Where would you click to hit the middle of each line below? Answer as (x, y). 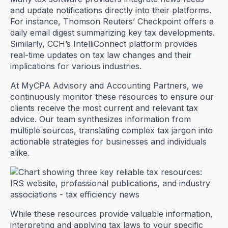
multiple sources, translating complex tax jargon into (111, 130)
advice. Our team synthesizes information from (101, 119)
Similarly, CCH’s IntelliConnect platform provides (104, 44)
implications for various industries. (76, 66)
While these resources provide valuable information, (111, 213)
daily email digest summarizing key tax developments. (112, 32)
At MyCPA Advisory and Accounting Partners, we (107, 85)
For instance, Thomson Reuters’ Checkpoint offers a (112, 21)
